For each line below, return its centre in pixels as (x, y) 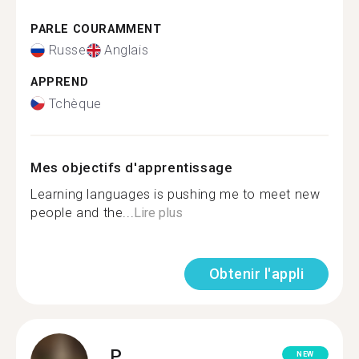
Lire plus (159, 212)
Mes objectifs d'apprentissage (132, 167)
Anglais (127, 50)
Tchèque (75, 103)
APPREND (60, 82)
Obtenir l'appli (256, 273)
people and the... (83, 212)
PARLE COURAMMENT (96, 29)
